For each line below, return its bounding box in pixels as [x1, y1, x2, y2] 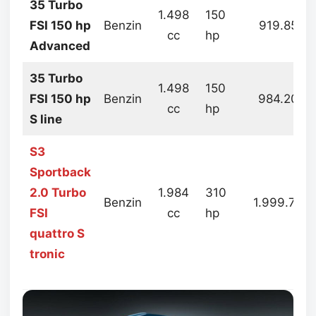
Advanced [29, 39, 90, 54]
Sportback [29, 165, 91, 180]
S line [29, 112, 62, 127]
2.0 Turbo [29, 186, 86, 200]
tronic [29, 247, 65, 262]
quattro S [29, 226, 85, 241]
